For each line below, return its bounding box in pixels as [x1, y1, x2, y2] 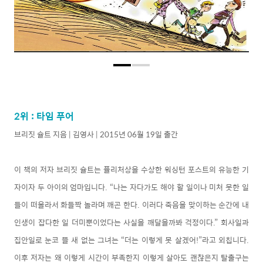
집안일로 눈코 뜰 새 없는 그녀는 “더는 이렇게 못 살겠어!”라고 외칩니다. [14, 233, 249, 246]
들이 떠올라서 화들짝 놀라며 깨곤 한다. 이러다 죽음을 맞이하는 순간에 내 [14, 198, 249, 211]
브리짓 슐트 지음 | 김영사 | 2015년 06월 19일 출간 [14, 127, 178, 140]
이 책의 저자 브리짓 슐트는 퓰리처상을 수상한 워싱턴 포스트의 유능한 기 [14, 163, 249, 176]
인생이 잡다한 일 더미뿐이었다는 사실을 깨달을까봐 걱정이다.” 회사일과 [14, 215, 249, 228]
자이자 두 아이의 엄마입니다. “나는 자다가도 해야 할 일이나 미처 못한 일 [14, 180, 249, 193]
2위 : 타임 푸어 [14, 108, 74, 123]
